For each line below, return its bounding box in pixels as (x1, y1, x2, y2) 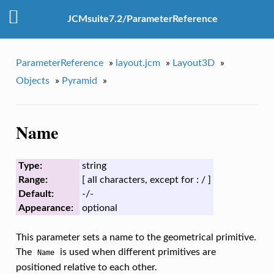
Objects (15, 75, 50, 86)
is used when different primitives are (57, 247, 216, 257)
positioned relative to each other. (15, 262, 157, 273)
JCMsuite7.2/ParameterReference (67, 14, 218, 24)
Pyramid (61, 75, 97, 86)
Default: (18, 189, 54, 199)
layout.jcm (115, 57, 160, 68)
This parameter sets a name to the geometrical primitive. (15, 232, 256, 243)
